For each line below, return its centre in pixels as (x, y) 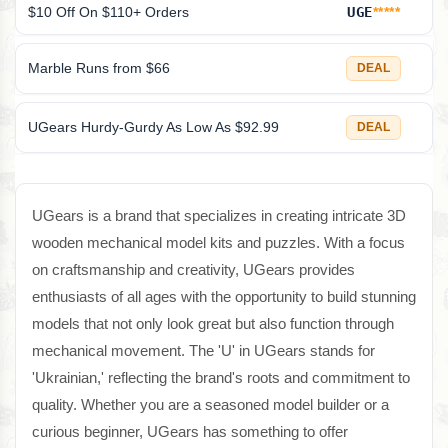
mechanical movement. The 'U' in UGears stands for (203, 350)
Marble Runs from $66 (99, 68)
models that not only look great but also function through (213, 323)
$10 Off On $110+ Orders (108, 12)
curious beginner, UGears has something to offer (190, 431)
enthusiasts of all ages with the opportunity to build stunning (224, 296)
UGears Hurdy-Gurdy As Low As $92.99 (153, 127)
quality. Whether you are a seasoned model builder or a (210, 404)
